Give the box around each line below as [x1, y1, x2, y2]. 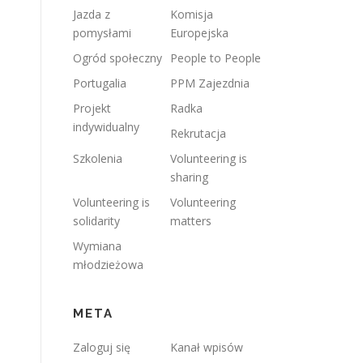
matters [170, 213, 211, 228]
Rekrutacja [170, 126, 226, 141]
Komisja [170, 6, 213, 22]
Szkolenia [73, 151, 122, 166]
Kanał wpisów [170, 340, 243, 355]
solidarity [73, 213, 120, 228]
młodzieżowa [73, 257, 143, 272]
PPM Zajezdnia [170, 75, 250, 91]
